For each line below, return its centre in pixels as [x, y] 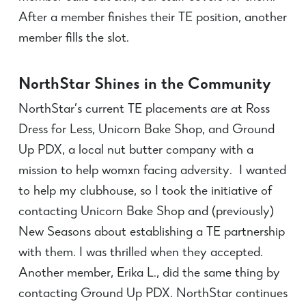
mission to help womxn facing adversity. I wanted [152, 171]
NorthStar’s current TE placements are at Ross [144, 110]
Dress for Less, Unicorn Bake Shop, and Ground [146, 130]
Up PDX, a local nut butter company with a [136, 151]
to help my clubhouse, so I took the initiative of [145, 192]
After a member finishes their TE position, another [152, 18]
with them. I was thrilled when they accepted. [140, 253]
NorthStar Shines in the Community [144, 85]
